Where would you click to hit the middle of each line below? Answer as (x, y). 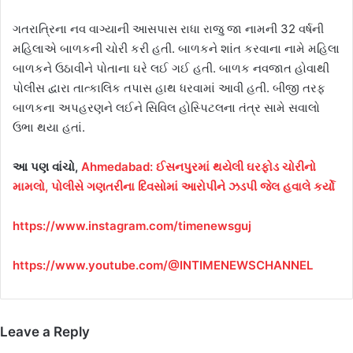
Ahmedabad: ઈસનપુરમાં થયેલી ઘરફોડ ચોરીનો (199, 167)
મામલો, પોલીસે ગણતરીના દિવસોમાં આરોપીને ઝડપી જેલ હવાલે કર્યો (174, 187)
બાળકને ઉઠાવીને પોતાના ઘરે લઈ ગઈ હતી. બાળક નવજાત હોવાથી (171, 69)
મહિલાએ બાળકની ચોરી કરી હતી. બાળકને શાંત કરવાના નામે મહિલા (176, 49)
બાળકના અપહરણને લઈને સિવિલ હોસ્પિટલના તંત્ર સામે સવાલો (166, 108)
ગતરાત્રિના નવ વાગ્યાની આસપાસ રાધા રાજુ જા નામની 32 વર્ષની (168, 29)
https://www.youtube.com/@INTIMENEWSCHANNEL (163, 266)
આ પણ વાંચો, (47, 167)
